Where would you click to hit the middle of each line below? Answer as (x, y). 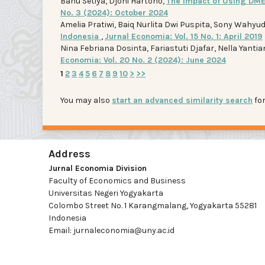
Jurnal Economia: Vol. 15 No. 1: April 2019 (184, 36)
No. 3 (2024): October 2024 (114, 12)
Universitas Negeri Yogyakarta (106, 193)
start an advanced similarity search (182, 100)
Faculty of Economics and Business (117, 180)
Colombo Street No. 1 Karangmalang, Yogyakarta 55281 (153, 205)
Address (70, 153)
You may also (86, 100)
